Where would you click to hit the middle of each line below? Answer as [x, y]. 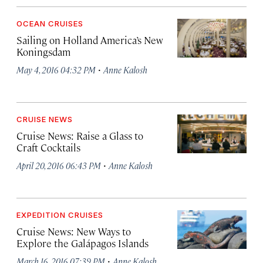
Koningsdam [43, 52]
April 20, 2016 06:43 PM [59, 165]
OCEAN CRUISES [50, 23]
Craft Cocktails [48, 147]
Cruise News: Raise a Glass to [80, 136]
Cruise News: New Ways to [74, 231]
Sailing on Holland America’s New [90, 40]
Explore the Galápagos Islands [82, 243]
